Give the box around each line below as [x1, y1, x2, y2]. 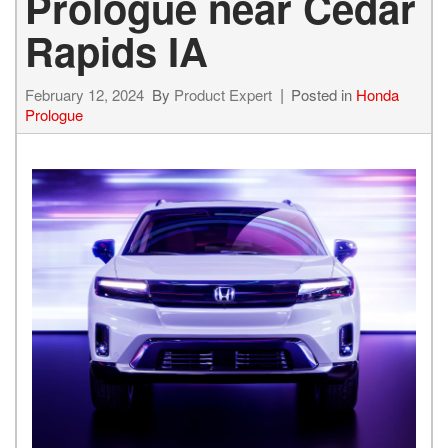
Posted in [291, 84, 356, 105]
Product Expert [174, 84, 272, 105]
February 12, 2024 [25, 84, 144, 105]
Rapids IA [25, 22, 208, 79]
